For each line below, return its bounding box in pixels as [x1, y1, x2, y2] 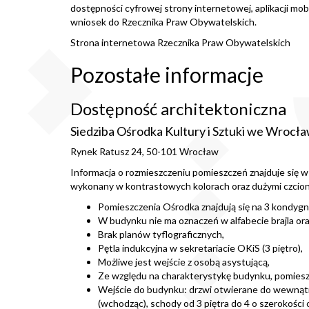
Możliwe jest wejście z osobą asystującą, [98, 256, 270, 268]
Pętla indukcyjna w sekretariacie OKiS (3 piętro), [98, 242, 303, 254]
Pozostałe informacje [70, 62, 263, 87]
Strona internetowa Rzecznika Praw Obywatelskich [70, 37, 290, 48]
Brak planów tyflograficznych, [98, 228, 224, 240]
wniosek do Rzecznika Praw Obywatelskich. [70, 16, 257, 28]
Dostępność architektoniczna [70, 99, 286, 119]
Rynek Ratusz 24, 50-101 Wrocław [70, 146, 219, 157]
